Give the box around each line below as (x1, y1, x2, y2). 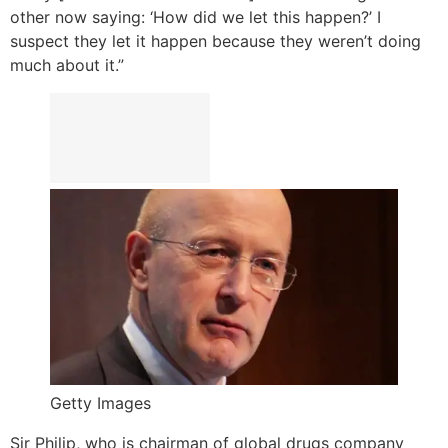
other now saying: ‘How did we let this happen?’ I (10, 6, 381, 27)
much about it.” (10, 54, 124, 75)
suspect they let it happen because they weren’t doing (10, 30, 421, 51)
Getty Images (50, 392, 151, 413)
